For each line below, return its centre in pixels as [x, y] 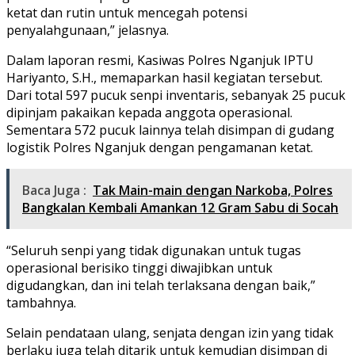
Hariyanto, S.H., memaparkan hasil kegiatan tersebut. [164, 77]
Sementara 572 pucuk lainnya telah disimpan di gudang [170, 130]
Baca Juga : [54, 190]
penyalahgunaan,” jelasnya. [88, 30]
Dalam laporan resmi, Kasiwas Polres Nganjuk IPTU [160, 60]
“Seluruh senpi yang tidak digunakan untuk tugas [154, 250]
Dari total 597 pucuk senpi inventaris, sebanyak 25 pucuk [176, 95]
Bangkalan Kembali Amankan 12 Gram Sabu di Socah [180, 207]
